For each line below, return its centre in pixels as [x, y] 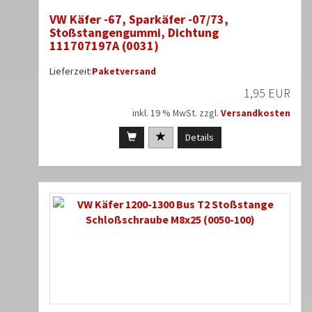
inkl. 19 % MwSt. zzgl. [177, 113]
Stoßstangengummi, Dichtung [134, 33]
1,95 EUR [267, 93]
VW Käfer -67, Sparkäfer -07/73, [139, 19]
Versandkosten [256, 113]
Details [199, 138]
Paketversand [124, 71]
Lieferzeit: [71, 71]
